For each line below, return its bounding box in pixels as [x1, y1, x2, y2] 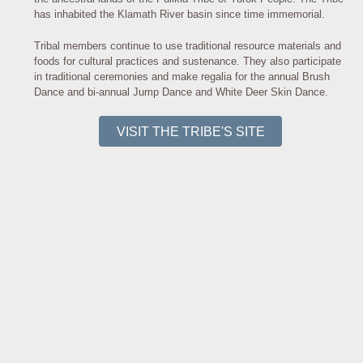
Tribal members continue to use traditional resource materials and [34, 39, 342, 52]
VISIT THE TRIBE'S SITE [116, 125, 265, 139]
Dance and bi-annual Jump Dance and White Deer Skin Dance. [34, 85, 329, 98]
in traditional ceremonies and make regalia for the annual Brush [34, 70, 331, 83]
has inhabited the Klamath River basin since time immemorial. [34, 8, 326, 21]
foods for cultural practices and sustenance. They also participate [34, 54, 342, 67]
